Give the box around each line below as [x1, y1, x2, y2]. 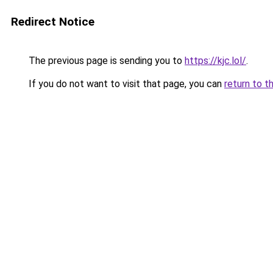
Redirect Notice [11, 15, 94, 29]
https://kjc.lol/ [185, 55, 246, 66]
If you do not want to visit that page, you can [26, 78, 224, 90]
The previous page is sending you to [26, 55, 185, 66]
